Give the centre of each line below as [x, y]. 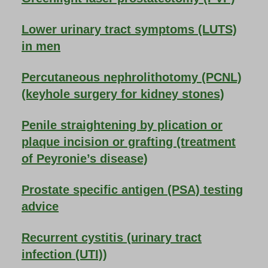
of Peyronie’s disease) [85, 159]
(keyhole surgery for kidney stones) [123, 94]
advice [40, 206]
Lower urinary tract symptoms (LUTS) [129, 29]
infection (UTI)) [64, 254]
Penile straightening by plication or [122, 125]
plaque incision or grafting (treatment [129, 142]
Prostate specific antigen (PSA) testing [132, 190]
